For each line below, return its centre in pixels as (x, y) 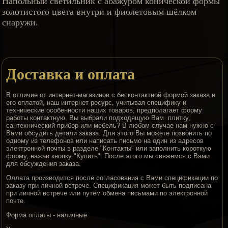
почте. (16, 201)
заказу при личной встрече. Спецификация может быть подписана (109, 186)
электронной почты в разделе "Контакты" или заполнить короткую (109, 149)
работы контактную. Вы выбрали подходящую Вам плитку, (98, 118)
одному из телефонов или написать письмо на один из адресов (105, 141)
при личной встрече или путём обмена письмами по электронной (107, 193)
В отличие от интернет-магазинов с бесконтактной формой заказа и (111, 95)
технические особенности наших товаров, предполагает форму (104, 110)
